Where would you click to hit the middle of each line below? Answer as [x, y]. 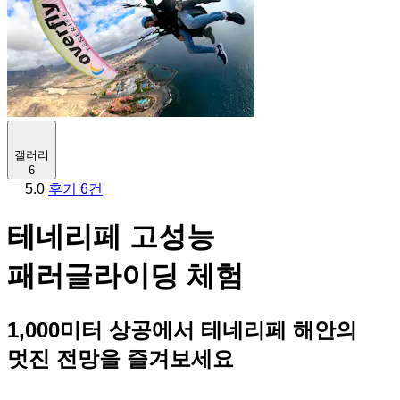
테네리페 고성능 [111, 237]
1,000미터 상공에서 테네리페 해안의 [182, 329]
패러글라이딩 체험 [125, 276]
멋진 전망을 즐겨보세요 [121, 358]
